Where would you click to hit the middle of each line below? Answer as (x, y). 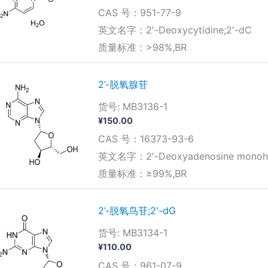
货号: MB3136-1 (133, 107)
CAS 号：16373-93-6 (146, 139)
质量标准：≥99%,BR (142, 174)
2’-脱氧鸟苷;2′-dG (137, 211)
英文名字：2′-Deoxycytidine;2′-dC (175, 30)
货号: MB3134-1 (133, 233)
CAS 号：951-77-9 (139, 13)
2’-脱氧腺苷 (123, 85)
